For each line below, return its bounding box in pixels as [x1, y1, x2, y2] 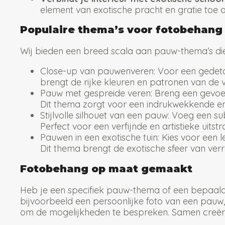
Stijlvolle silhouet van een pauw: [40, 109, 169, 121]
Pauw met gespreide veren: [40, 87, 152, 99]
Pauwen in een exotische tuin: [40, 132, 159, 143]
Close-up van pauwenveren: [40, 65, 155, 77]
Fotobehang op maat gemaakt [20, 163, 192, 175]
